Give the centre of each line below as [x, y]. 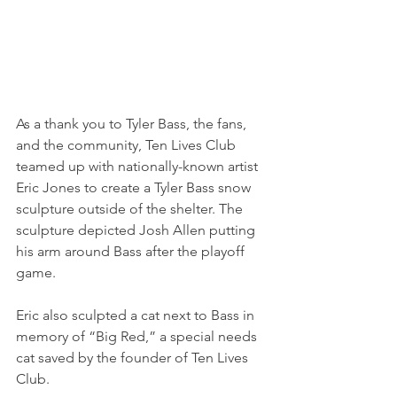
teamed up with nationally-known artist [139, 167]
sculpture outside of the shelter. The [131, 209]
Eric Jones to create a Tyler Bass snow [135, 188]
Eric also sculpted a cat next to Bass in [137, 315]
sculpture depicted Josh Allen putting [137, 230]
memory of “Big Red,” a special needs [138, 337]
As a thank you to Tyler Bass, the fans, [133, 124]
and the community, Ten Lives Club [128, 145]
